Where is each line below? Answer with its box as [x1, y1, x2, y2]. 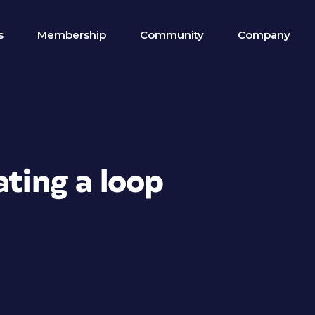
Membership [37, 28, 106, 41]
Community [140, 28, 204, 41]
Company [238, 28, 290, 41]
